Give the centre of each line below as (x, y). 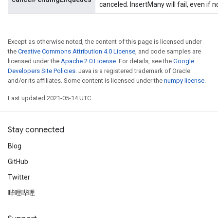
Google (184, 61)
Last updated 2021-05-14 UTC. (50, 98)
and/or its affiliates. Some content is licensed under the (86, 81)
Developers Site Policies (42, 71)
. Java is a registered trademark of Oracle (133, 71)
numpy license (184, 81)
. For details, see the (145, 61)
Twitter (19, 177)
